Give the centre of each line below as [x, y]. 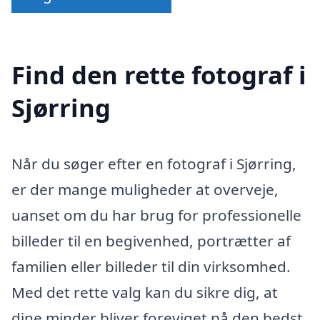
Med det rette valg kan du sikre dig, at [145, 292]
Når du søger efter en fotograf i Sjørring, [154, 164]
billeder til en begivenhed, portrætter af [151, 241]
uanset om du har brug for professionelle [156, 215]
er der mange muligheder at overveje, [145, 190]
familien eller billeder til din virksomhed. [151, 267]
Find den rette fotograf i [159, 75]
